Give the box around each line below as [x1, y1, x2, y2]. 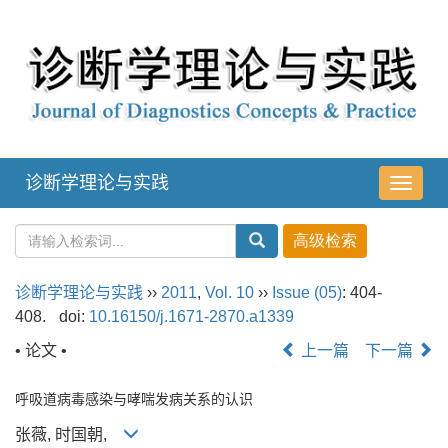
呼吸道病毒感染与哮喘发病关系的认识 [15, 390, 253, 407]
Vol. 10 [205, 283, 254, 301]
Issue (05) [272, 283, 342, 301]
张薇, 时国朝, [15, 426, 123, 444]
